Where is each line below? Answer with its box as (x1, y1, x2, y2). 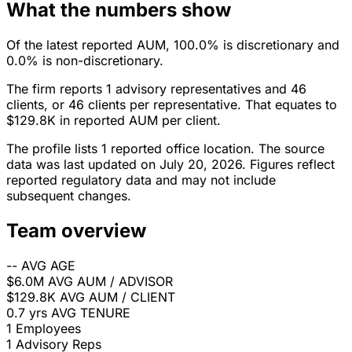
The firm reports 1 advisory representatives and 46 (6, 81, 306, 97)
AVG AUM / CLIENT (60, 289, 175, 306)
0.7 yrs (6, 305, 47, 321)
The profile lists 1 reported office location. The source (6, 141, 324, 157)
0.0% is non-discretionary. (6, 53, 163, 69)
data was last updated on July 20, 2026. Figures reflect (6, 156, 335, 173)
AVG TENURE (51, 305, 130, 321)
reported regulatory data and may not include (6, 172, 276, 189)
